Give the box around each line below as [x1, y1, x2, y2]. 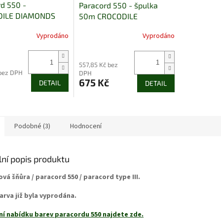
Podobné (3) [14, 121, 50, 131]
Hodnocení [70, 121, 102, 131]
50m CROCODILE [78, 11, 138, 21]
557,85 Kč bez [78, 60, 118, 69]
